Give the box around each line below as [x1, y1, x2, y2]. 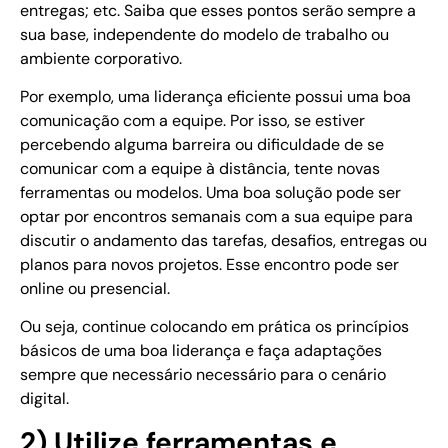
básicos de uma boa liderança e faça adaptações [20, 340, 382, 362]
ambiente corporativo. [20, 47, 182, 69]
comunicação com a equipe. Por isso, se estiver [20, 110, 365, 132]
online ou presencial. [20, 278, 174, 300]
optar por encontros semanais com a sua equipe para [20, 206, 413, 228]
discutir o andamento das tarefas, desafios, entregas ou [20, 230, 427, 252]
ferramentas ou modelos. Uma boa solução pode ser [20, 182, 401, 204]
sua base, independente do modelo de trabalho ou [20, 23, 389, 45]
